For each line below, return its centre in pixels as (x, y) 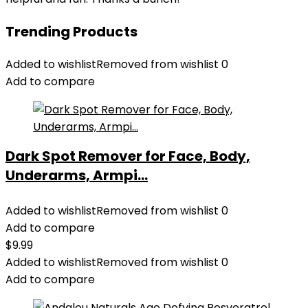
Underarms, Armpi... (77, 175)
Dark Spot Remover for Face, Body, (128, 156)
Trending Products (71, 32)
